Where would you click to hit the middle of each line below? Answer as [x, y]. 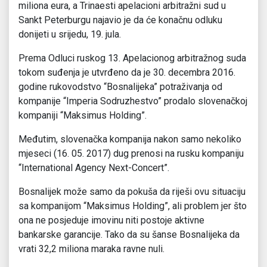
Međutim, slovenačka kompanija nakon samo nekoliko [130, 139]
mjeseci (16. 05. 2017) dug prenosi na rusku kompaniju [131, 154]
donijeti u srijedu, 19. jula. [70, 35]
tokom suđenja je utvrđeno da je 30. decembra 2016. [127, 73]
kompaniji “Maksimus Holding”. [83, 116]
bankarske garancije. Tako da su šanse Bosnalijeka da [129, 235]
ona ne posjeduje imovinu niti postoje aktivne [111, 221]
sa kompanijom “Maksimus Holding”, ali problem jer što [133, 206]
